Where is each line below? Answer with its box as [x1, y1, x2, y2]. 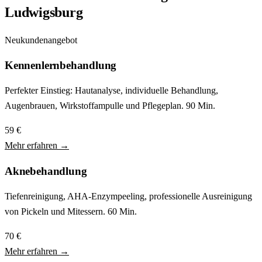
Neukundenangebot [5, 35, 77, 45]
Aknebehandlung [5, 164, 87, 177]
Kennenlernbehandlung [5, 59, 117, 72]
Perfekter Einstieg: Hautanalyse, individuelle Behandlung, [5, 85, 218, 96]
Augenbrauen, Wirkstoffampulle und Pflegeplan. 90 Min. [5, 101, 215, 111]
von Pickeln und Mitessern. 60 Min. [5, 206, 137, 216]
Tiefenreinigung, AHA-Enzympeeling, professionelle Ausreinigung [5, 191, 252, 201]
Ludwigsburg [5, 4, 83, 20]
